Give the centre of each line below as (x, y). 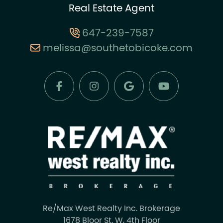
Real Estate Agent (111, 9)
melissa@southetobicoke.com (118, 49)
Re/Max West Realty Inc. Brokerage (111, 209)
